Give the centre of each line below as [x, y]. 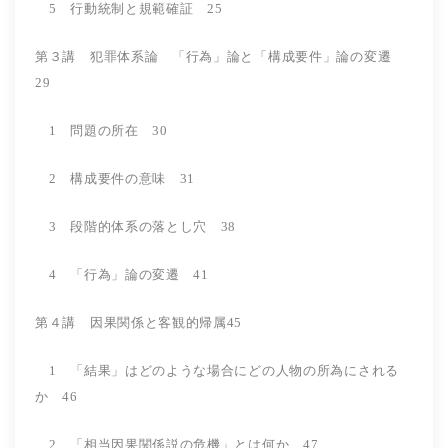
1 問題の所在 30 [115, 130]
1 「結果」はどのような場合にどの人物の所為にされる [217, 370]
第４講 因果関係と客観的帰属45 [139, 322]
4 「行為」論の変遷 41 [122, 274]
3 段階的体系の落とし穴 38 [149, 226]
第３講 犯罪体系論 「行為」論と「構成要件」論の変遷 [220, 56]
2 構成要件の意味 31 [115, 178]
